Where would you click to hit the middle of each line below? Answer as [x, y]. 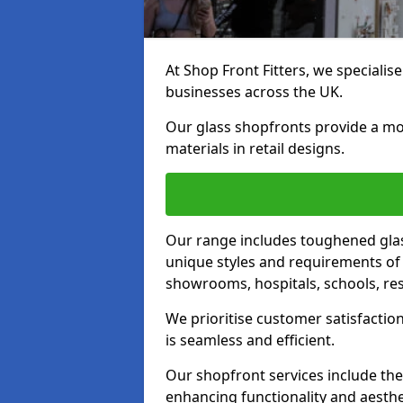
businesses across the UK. [254, 92]
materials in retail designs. [255, 148]
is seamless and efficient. [250, 340]
